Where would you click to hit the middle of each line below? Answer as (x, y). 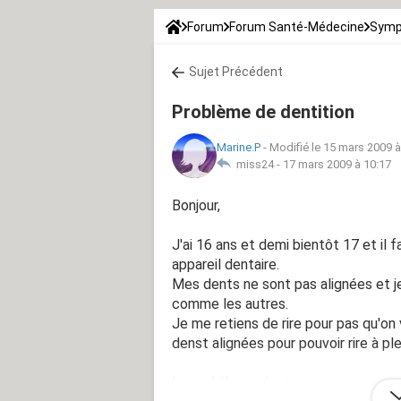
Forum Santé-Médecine (297, 26)
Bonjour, (196, 205)
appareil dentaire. (226, 264)
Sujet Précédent (236, 71)
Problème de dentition (263, 111)
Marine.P (239, 147)
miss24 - (257, 164)
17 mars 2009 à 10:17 (337, 164)
